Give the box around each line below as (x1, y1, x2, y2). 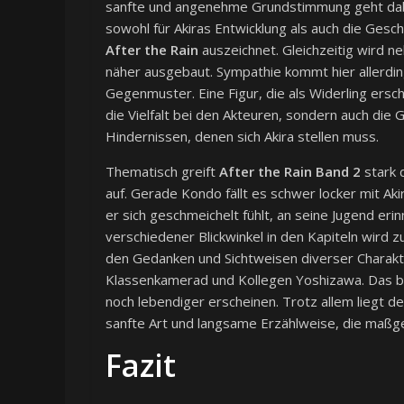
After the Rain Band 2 (219, 162, 361, 181)
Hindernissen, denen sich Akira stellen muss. (106, 127, 379, 146)
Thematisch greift (106, 162, 219, 181)
